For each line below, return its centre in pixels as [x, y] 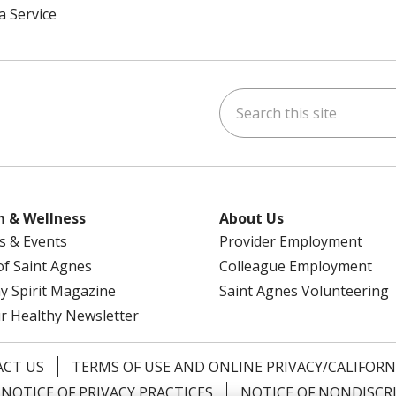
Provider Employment [291, 241]
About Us [251, 218]
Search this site [273, 98]
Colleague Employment [296, 266]
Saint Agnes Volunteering [304, 291]
